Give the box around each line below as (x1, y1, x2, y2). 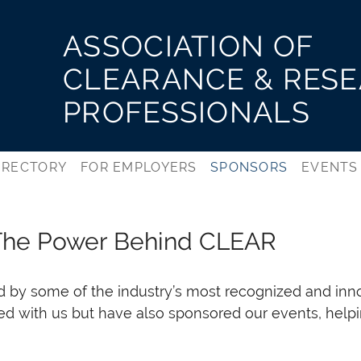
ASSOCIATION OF (63, 29, 313, 63)
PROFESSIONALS (63, 95, 310, 129)
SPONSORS (210, 160, 288, 175)
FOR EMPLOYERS (81, 160, 197, 175)
